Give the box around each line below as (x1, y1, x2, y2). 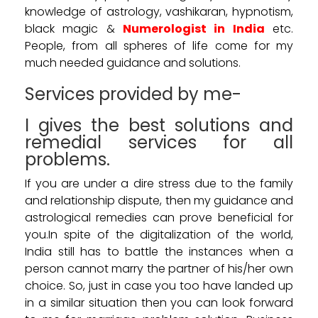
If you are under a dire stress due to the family (25, 175, 293, 192)
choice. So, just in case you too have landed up (25, 277, 293, 294)
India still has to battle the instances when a (25, 243, 293, 260)
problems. (25, 147, 110, 171)
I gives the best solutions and (25, 113, 293, 137)
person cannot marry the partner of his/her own (25, 260, 293, 277)
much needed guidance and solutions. (25, 54, 243, 71)
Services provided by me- (25, 82, 241, 106)
